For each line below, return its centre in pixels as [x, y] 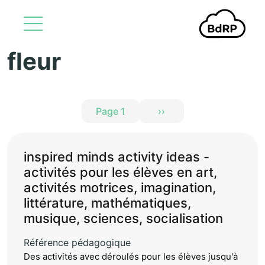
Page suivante [189, 120]
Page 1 [110, 111]
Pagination [41, 106]
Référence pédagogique [77, 243]
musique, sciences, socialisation [123, 218]
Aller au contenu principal [189, 56]
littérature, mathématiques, [107, 203]
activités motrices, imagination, [120, 188]
